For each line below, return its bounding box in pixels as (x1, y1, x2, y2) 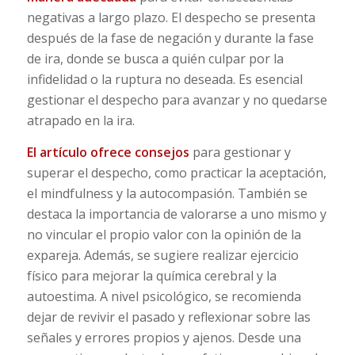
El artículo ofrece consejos (26, 143, 189, 161)
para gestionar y (189, 143, 291, 161)
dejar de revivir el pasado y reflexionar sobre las (26, 307, 311, 326)
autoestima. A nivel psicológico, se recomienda (26, 287, 301, 305)
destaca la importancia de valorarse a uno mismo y (26, 204, 326, 223)
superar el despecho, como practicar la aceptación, (26, 163, 326, 181)
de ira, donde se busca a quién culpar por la (26, 50, 284, 68)
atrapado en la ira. (26, 112, 135, 130)
